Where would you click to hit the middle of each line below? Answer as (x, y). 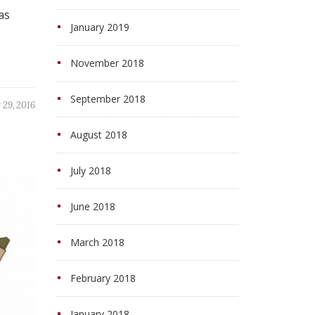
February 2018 (103, 278)
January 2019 (99, 27)
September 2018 (108, 99)
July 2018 (90, 171)
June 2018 (92, 206)
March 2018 (97, 242)
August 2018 (98, 135)
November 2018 (107, 63)
